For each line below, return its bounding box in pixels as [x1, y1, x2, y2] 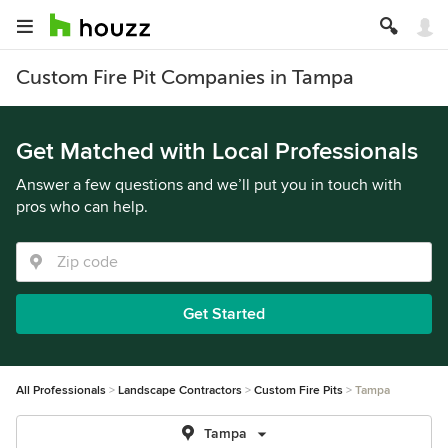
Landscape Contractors [118, 383, 242, 398]
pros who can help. [16, 197, 148, 217]
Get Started [183, 304, 265, 324]
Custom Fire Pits [254, 383, 343, 398]
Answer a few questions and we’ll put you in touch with [16, 175, 402, 195]
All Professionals [16, 383, 106, 398]
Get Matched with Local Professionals [16, 137, 418, 166]
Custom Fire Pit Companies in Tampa [16, 66, 354, 89]
